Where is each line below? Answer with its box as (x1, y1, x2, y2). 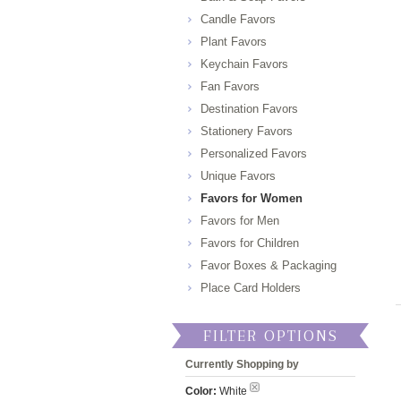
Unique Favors (200, 169, 276, 183)
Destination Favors (200, 102, 298, 115)
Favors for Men (200, 214, 279, 227)
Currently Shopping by (185, 358, 299, 371)
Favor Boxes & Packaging (200, 259, 337, 272)
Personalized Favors (200, 147, 307, 160)
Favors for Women (200, 192, 303, 205)
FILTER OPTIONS (202, 327, 338, 345)
